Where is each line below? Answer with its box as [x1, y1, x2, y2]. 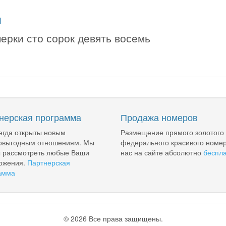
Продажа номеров [121, 110, 198, 124]
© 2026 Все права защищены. [63, 213, 163, 223]
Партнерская [27, 157, 70, 167]
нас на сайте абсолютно [121, 147, 203, 157]
